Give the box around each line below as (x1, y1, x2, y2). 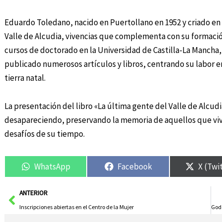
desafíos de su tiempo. (4, 128, 85, 140)
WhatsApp (34, 161, 70, 172)
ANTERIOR (19, 189, 48, 198)
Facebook (117, 161, 152, 172)
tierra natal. (4, 72, 46, 83)
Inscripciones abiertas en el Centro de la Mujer (19, 203, 134, 211)
